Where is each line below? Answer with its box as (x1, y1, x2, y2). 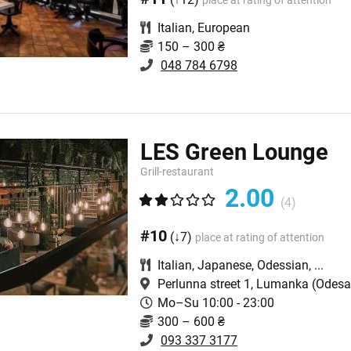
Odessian (257, 258, 309, 273)
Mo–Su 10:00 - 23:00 (157, 295, 275, 311)
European (197, 20, 251, 35)
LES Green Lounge (140, 139, 329, 166)
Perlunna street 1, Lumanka (157, 277, 309, 292)
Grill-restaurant (140, 165, 215, 179)
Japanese (197, 258, 252, 273)
